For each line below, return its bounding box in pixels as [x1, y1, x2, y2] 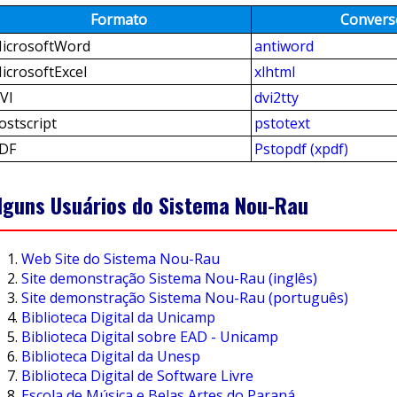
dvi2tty [254, 88, 299, 108]
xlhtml [254, 62, 295, 82]
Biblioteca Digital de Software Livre [21, 365, 253, 385]
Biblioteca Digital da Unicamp [21, 307, 215, 327]
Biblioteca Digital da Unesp [21, 346, 200, 366]
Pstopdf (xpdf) [254, 139, 348, 160]
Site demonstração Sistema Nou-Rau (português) [21, 287, 348, 307]
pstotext [254, 113, 310, 134]
